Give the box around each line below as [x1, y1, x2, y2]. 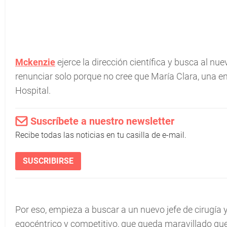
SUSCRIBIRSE [23, 156, 73, 166]
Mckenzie [15, 57, 55, 67]
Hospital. [15, 85, 51, 96]
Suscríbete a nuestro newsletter [30, 115, 174, 127]
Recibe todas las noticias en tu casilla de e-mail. [15, 130, 186, 140]
